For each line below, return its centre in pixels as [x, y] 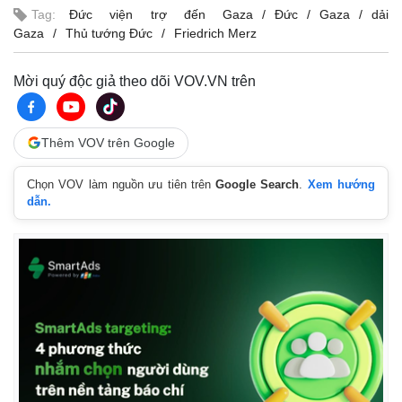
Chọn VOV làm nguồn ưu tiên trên [122, 184]
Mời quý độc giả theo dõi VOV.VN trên [135, 81]
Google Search [258, 184]
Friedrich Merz [215, 33]
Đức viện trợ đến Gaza [161, 14]
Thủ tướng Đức [109, 33]
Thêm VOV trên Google [108, 142]
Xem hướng [341, 184]
